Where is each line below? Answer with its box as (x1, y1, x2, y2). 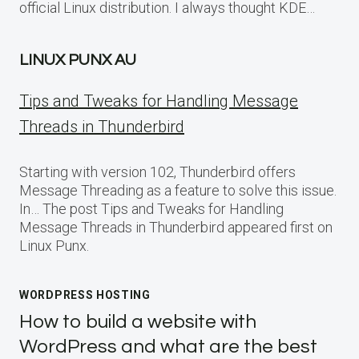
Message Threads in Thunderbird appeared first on (19, 218, 333, 236)
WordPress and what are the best (19, 336, 317, 357)
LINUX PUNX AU (19, 51, 136, 68)
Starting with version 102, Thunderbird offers (19, 163, 296, 180)
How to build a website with (19, 311, 256, 332)
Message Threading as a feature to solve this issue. (19, 181, 337, 199)
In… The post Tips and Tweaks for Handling (19, 200, 284, 217)
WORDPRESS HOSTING (19, 288, 151, 301)
